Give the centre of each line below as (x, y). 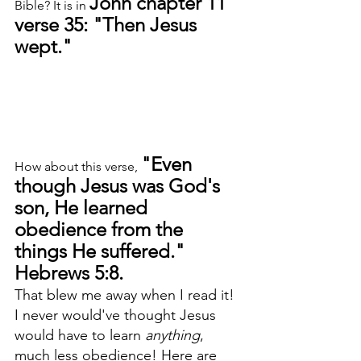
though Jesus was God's (120, 185)
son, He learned (83, 207)
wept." (43, 46)
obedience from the (101, 229)
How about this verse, (78, 166)
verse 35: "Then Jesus (108, 25)
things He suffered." (102, 251)
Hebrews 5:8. (71, 272)
